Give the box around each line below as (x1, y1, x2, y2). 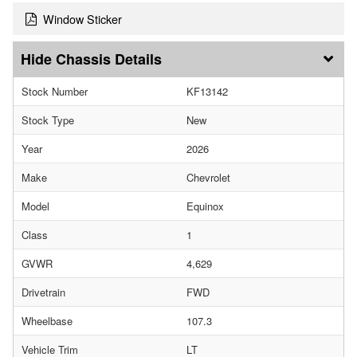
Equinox (186, 198, 224, 214)
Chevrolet (186, 169, 230, 185)
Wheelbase (22, 312, 73, 328)
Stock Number (22, 83, 88, 99)
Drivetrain (22, 284, 65, 300)
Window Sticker (43, 10, 122, 27)
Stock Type (22, 112, 74, 127)
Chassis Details (56, 48, 162, 69)
